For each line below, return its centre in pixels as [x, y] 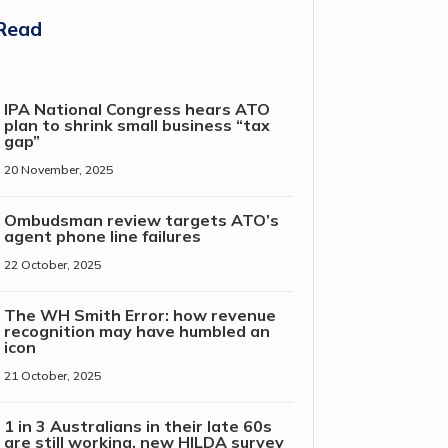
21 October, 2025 [52, 376]
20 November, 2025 [58, 170]
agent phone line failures [102, 236]
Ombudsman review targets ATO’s [141, 220]
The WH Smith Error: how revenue [139, 315]
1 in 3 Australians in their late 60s [137, 426]
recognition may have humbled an [136, 331]
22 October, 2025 [52, 265]
